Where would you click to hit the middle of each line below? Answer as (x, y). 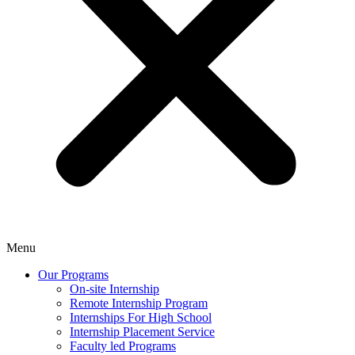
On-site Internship (115, 289)
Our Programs (73, 275)
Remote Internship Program (139, 303)
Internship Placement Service (142, 332)
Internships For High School (141, 317)
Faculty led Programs (123, 346)
